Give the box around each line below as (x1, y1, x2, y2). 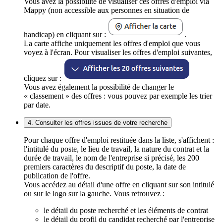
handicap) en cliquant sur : (24, 30, 108, 39)
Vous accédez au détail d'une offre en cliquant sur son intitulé (24, 180, 214, 189)
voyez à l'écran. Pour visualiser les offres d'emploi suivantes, (24, 48, 212, 56)
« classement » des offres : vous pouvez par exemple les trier (24, 91, 212, 100)
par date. (24, 100, 51, 109)
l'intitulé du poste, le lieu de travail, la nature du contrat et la (24, 144, 209, 153)
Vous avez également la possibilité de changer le (24, 82, 174, 91)
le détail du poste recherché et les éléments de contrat (44, 206, 208, 215)
